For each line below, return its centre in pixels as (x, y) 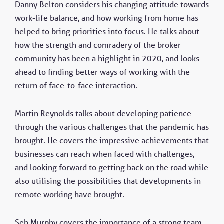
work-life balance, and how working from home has (107, 18)
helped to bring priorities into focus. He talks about (107, 31)
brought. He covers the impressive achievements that (112, 140)
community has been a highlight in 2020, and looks (107, 58)
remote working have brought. (71, 194)
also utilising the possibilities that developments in (108, 181)
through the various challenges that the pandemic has (112, 127)
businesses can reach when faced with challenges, (105, 154)
